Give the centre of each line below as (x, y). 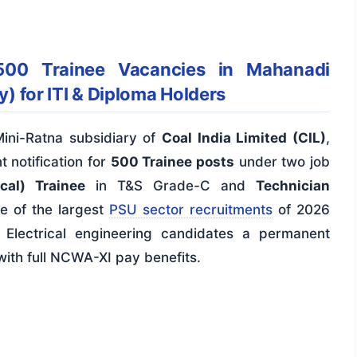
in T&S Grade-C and (171, 186)
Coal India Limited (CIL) (244, 138)
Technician (293, 186)
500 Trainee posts (173, 162)
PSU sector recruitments (191, 210)
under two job (282, 162)
